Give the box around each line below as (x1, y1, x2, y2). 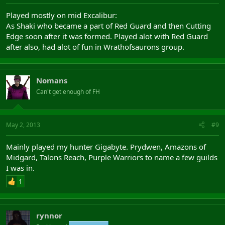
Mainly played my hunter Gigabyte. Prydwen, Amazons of (6, 141, 206, 152)
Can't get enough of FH (36, 87, 100, 96)
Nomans (36, 75, 67, 85)
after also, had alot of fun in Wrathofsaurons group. (6, 42, 184, 52)
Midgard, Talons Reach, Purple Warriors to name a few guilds (6, 152, 217, 162)
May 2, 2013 (6, 120, 40, 129)
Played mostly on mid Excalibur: (6, 10, 117, 20)
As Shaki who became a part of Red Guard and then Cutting (6, 21, 211, 31)
